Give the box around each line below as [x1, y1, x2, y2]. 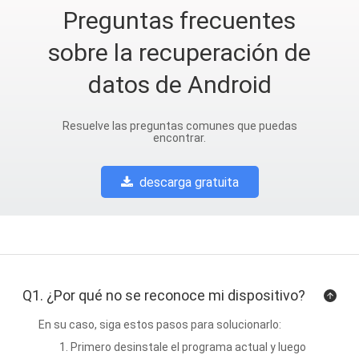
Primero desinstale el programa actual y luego [70, 341, 306, 353]
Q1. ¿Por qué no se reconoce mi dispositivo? [22, 287, 305, 304]
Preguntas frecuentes [63, 6, 296, 34]
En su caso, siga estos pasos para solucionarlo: [38, 318, 281, 331]
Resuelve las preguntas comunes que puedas [62, 119, 297, 132]
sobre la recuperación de [48, 38, 311, 67]
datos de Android [87, 71, 272, 99]
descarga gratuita [139, 175, 239, 190]
